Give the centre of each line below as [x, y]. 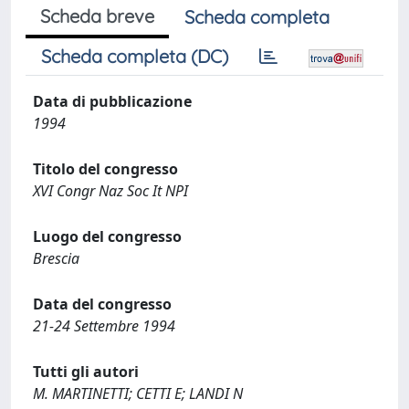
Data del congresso [102, 304]
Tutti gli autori [86, 372]
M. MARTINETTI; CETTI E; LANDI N [138, 393]
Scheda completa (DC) [135, 56]
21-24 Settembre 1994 [104, 326]
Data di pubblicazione [112, 101]
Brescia [56, 258]
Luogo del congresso [107, 236]
